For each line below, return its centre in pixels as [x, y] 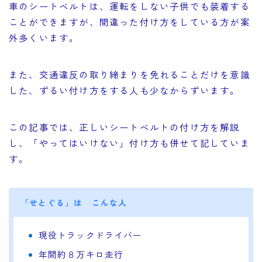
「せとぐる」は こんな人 [74, 203]
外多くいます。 [44, 38]
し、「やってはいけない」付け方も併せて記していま [130, 143]
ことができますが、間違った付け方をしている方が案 [130, 22]
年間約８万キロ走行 [81, 254]
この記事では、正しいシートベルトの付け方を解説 [125, 127]
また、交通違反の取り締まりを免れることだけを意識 [130, 75]
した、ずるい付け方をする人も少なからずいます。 [125, 90]
